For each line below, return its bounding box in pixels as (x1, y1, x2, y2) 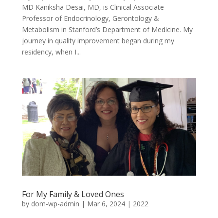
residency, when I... (21, 47, 81, 56)
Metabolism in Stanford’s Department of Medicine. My (21, 24, 193, 34)
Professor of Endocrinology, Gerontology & (21, 13, 159, 23)
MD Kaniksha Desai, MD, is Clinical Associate (21, 2, 164, 12)
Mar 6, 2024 (87, 199, 125, 209)
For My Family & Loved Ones (21, 189, 124, 200)
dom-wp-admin (31, 199, 79, 209)
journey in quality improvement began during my (21, 36, 174, 45)
